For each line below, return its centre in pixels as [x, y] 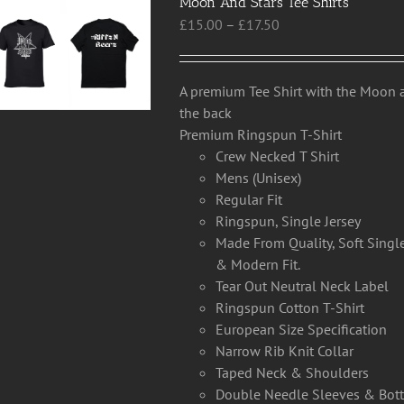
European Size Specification [302, 329]
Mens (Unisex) [259, 178]
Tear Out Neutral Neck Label [303, 286]
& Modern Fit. [258, 264]
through [304, 88]
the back [210, 113]
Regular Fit [249, 199]
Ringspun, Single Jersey [289, 221]
